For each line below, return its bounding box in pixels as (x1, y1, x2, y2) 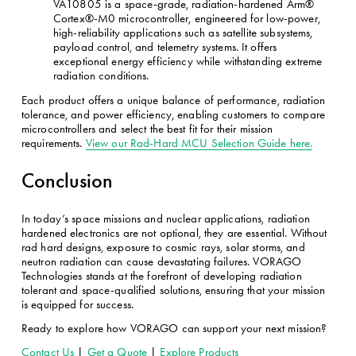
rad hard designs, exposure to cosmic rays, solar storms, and (21, 239, 305, 254)
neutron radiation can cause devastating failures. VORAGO (21, 253, 302, 269)
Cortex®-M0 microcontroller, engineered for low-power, (52, 10, 320, 25)
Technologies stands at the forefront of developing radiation (21, 268, 302, 283)
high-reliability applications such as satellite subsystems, (52, 25, 313, 40)
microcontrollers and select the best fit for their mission (21, 121, 273, 136)
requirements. (21, 135, 86, 150)
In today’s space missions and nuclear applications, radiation (21, 211, 310, 226)
